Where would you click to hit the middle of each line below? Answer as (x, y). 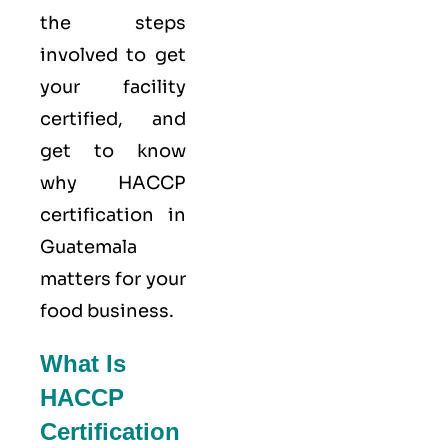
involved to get (113, 55)
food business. (109, 311)
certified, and (113, 119)
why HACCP (113, 183)
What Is (83, 363)
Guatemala (88, 247)
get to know (113, 151)
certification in (113, 215)
